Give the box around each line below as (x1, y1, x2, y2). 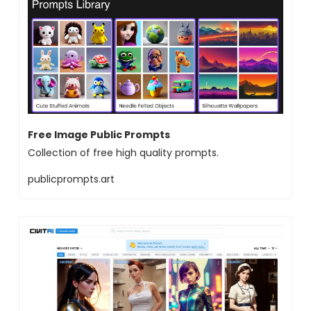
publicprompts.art (28, 171, 115, 186)
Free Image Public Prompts (28, 127, 170, 142)
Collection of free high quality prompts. (28, 145, 219, 160)
